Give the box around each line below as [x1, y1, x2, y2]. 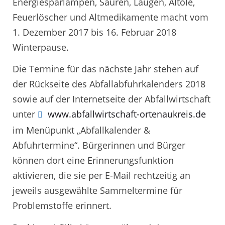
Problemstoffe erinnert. [13, 199, 121, 212]
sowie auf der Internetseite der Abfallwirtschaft [13, 93, 210, 105]
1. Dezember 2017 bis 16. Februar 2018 [13, 26, 176, 38]
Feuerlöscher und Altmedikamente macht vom [13, 11, 208, 23]
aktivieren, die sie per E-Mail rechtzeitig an [13, 169, 190, 182]
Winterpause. [13, 41, 78, 53]
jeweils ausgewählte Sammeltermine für [13, 184, 182, 197]
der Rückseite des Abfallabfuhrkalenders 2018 [13, 78, 205, 90]
